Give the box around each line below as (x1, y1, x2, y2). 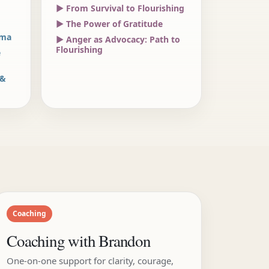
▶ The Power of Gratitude (56, 18, 163, 29)
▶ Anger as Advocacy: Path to (56, 34, 180, 45)
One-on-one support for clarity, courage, (7, 255, 174, 267)
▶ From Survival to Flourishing (56, 2, 184, 14)
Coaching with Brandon (7, 230, 151, 252)
